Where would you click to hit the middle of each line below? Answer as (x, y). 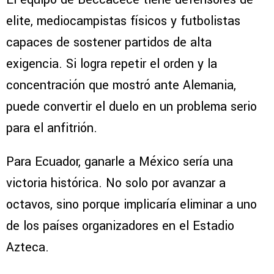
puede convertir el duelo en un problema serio (131, 107)
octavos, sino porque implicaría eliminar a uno (131, 205)
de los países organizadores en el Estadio (120, 226)
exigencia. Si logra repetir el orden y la (112, 64)
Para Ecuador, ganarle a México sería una (120, 162)
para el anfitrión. (52, 128)
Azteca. (28, 248)
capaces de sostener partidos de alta (109, 43)
